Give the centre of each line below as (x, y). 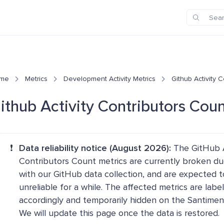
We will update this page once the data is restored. (119, 213)
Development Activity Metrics (109, 79)
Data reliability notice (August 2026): (95, 148)
